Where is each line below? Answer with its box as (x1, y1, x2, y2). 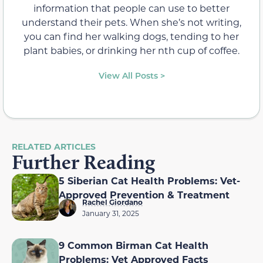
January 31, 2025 (82, 208, 139, 218)
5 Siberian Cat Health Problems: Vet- (59, 174, 240, 187)
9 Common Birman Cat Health (59, 239, 208, 252)
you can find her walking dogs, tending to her (24, 30, 239, 43)
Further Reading (12, 150, 155, 175)
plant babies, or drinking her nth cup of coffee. (23, 44, 240, 57)
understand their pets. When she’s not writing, (22, 16, 241, 29)
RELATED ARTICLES (12, 141, 96, 153)
